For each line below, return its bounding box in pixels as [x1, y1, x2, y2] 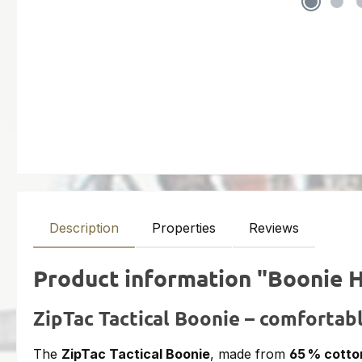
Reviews [249, 219, 299, 236]
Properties [152, 219, 216, 236]
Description [49, 219, 119, 236]
